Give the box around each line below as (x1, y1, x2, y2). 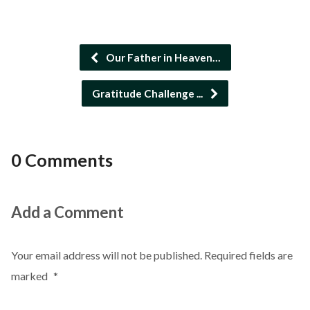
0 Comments (10, 149, 113, 170)
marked (10, 269, 50, 282)
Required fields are (203, 248, 293, 262)
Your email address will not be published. (10, 248, 202, 262)
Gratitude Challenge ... (92, 87, 205, 100)
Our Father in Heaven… (103, 51, 221, 64)
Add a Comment (10, 203, 124, 221)
